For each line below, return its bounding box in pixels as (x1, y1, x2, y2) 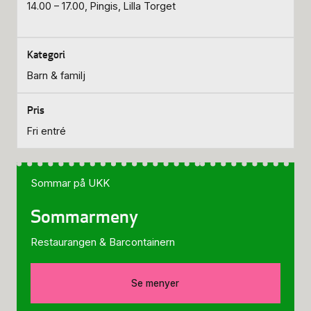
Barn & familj (27, 69, 85, 82)
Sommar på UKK (31, 176, 110, 190)
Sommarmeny (31, 205, 138, 228)
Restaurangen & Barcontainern (31, 235, 175, 249)
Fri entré (27, 125, 66, 137)
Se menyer (131, 278, 180, 289)
